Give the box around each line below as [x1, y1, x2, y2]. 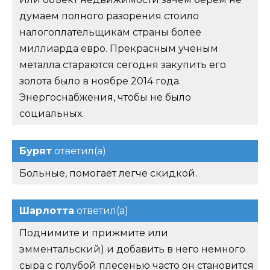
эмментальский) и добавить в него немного [19, 243, 245, 255]
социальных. [19, 107, 84, 119]
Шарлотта [19, 204, 74, 216]
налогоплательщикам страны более [19, 26, 201, 38]
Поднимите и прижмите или [19, 227, 168, 239]
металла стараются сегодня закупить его [19, 58, 226, 71]
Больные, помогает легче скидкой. [19, 167, 197, 179]
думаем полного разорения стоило [19, 10, 199, 22]
